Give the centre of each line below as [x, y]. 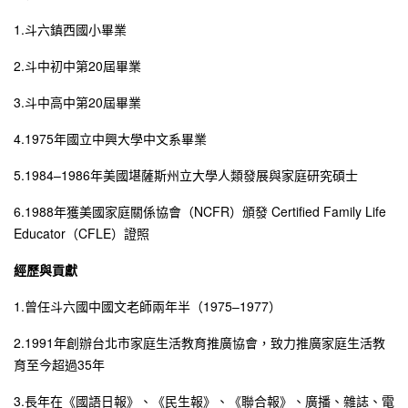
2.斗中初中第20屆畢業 [77, 65]
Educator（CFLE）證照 [82, 233]
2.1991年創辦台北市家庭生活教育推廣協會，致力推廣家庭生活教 [199, 342]
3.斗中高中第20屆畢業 [77, 102]
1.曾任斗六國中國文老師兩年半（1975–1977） [148, 306]
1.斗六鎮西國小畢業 [70, 29]
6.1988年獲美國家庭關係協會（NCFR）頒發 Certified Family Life [200, 211]
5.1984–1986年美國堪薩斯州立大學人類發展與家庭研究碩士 [186, 174]
